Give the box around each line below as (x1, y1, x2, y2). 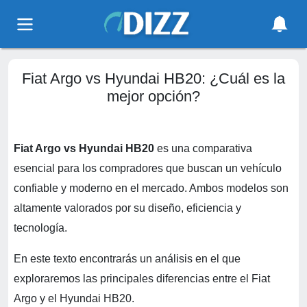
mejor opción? (107, 88, 200, 105)
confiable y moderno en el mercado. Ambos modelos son (14, 182, 288, 194)
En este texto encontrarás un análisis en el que (14, 253, 241, 265)
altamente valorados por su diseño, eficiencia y (14, 202, 241, 214)
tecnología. (14, 222, 70, 234)
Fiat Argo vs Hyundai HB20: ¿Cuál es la (22, 70, 285, 87)
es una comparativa (154, 143, 252, 154)
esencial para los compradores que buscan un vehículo (14, 162, 282, 174)
